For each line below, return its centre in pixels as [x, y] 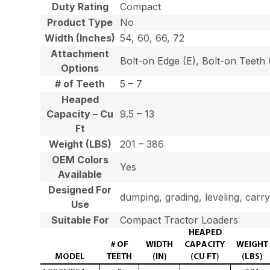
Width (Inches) [80, 38]
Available [80, 174]
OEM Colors [80, 160]
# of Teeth [80, 84]
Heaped [80, 100]
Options [80, 68]
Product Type [80, 23]
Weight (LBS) [80, 144]
